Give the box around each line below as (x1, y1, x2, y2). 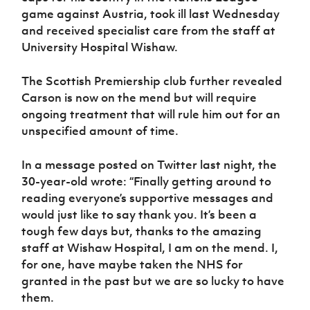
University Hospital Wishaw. (21, 39, 179, 55)
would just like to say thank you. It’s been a (21, 207, 257, 223)
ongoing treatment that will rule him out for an (21, 107, 281, 122)
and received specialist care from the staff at (21, 23, 276, 39)
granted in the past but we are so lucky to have (21, 273, 285, 289)
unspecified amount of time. (21, 123, 179, 139)
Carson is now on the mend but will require (21, 90, 257, 106)
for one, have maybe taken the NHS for (21, 257, 244, 273)
